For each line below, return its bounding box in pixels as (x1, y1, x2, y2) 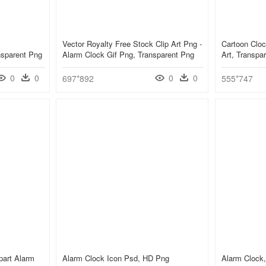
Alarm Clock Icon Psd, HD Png (62, 252, 169, 264)
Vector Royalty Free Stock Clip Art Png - (62, 38, 202, 50)
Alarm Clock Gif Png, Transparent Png (62, 49, 194, 61)
